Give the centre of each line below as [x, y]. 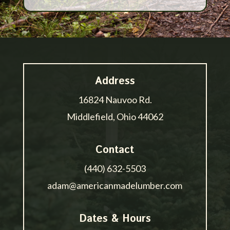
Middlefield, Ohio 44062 [115, 117]
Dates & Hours [115, 219]
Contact [115, 150]
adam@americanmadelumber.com [115, 186]
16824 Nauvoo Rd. [115, 100]
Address [115, 82]
